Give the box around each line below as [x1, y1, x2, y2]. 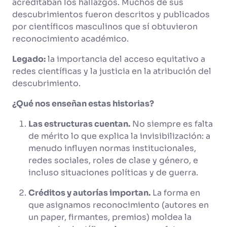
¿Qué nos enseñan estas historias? [12, 98, 154, 109]
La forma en [150, 187, 200, 198]
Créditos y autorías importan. [28, 187, 150, 198]
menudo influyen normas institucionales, [28, 143, 196, 154]
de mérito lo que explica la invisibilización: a [28, 131, 210, 141]
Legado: [12, 54, 46, 64]
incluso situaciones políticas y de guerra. [28, 167, 200, 178]
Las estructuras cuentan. [28, 119, 130, 129]
